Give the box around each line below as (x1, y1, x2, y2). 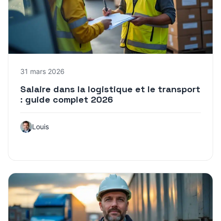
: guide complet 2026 (20, 93, 113, 105)
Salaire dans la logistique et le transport (20, 83, 200, 95)
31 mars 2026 (20, 67, 65, 75)
